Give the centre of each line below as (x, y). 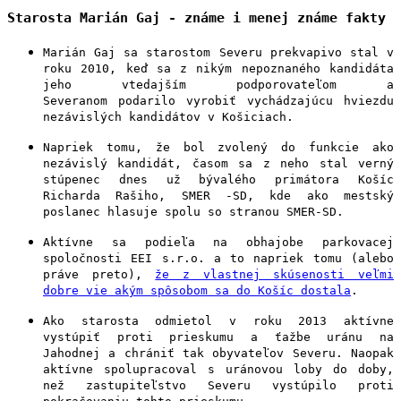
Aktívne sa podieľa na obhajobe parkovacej (218, 242)
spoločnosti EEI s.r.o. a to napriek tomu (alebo (218, 258)
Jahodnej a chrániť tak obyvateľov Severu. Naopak (218, 353)
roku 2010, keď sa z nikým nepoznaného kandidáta (218, 68)
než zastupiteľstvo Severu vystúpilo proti (218, 385)
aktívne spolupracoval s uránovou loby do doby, (218, 369)
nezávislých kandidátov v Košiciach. (168, 117)
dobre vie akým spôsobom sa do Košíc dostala (197, 290)
